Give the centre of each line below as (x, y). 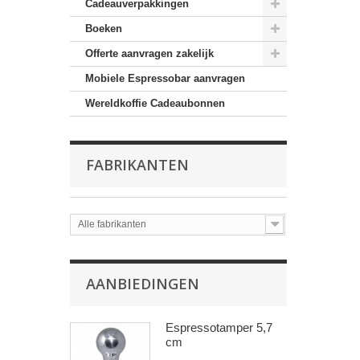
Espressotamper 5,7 (219, 327)
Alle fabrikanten (112, 224)
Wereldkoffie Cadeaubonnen (155, 103)
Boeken (104, 29)
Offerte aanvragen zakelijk (149, 53)
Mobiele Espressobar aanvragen (165, 78)
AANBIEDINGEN (143, 284)
